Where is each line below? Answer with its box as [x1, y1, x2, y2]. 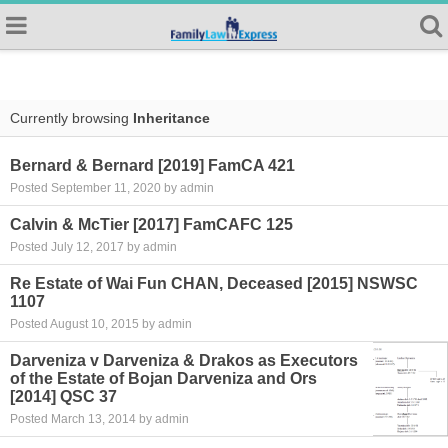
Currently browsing [10, 110, 133, 126]
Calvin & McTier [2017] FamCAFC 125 [10, 216, 293, 233]
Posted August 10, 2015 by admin [10, 317, 192, 331]
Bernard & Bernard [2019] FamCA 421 [10, 157, 295, 174]
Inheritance [133, 110, 210, 126]
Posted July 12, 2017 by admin [10, 240, 177, 254]
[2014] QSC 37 [10, 388, 117, 405]
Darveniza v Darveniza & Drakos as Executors [10, 352, 358, 369]
